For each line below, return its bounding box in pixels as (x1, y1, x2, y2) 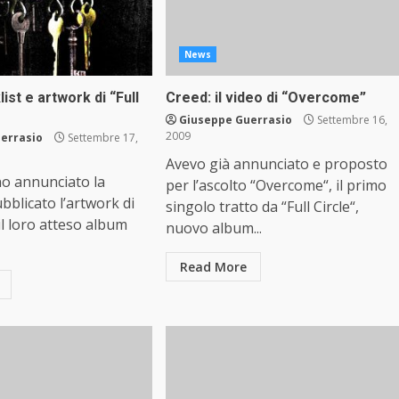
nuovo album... (165, 218, 262, 238)
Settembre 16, (313, 112, 387, 127)
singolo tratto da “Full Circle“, (165, 197, 359, 216)
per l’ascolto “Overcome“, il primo (165, 175, 387, 195)
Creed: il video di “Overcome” (165, 89, 366, 106)
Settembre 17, (65, 130, 139, 145)
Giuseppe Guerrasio (178, 112, 292, 127)
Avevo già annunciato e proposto (165, 154, 387, 174)
